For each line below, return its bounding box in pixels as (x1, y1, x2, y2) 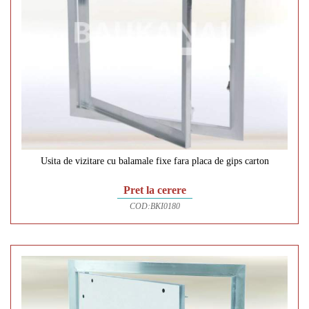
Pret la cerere (123, 183, 186, 196)
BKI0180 (150, 201, 180, 211)
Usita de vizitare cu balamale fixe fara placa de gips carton (40, 155, 269, 166)
